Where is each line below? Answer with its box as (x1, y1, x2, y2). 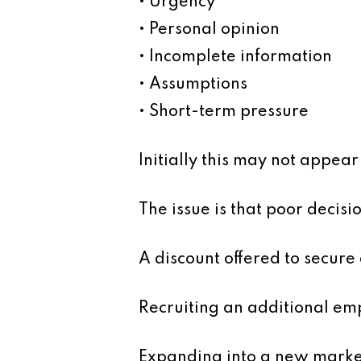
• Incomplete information (139, 48, 332, 65)
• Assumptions (139, 76, 247, 93)
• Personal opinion (139, 21, 280, 38)
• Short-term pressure (139, 103, 309, 120)
